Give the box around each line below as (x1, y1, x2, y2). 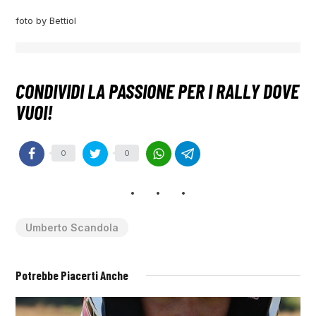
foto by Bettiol (16, 14, 77, 26)
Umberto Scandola (25, 221, 119, 234)
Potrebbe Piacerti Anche (16, 268, 129, 283)
